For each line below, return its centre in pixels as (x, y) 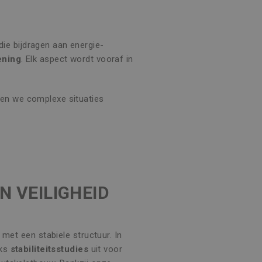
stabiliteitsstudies (49, 249)
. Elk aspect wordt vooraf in (77, 59)
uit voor (106, 249)
